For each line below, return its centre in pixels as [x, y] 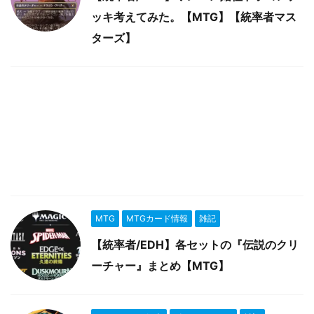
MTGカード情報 [157, 218]
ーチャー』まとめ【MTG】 [160, 266]
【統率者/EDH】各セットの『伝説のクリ [195, 245]
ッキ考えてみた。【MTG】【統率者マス [194, 17]
